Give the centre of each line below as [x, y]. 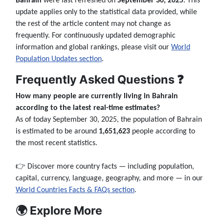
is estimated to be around [57, 132]
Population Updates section [59, 59]
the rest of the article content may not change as [93, 24]
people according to [163, 132]
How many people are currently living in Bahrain [97, 97]
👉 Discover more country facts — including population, [105, 167]
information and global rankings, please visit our [93, 48]
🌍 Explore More [59, 211]
